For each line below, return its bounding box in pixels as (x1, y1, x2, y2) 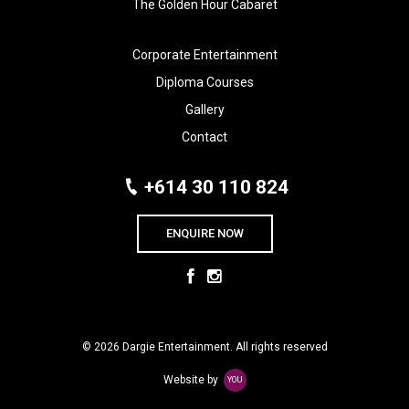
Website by (163, 372, 221, 386)
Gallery (184, 101, 225, 117)
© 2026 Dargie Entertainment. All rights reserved (81, 341, 328, 354)
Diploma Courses (155, 74, 254, 89)
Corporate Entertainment (131, 47, 278, 62)
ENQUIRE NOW (165, 225, 244, 240)
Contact (182, 129, 227, 144)
